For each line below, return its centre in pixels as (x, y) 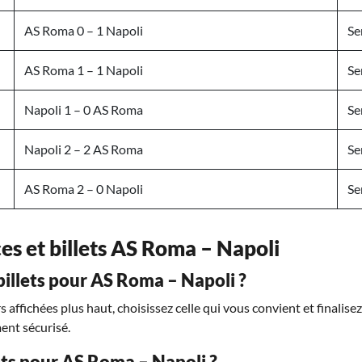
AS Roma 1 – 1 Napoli (84, 69)
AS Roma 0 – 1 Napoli (84, 30)
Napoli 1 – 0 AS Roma (84, 109)
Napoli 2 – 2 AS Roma (84, 149)
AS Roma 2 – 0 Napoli (84, 188)
